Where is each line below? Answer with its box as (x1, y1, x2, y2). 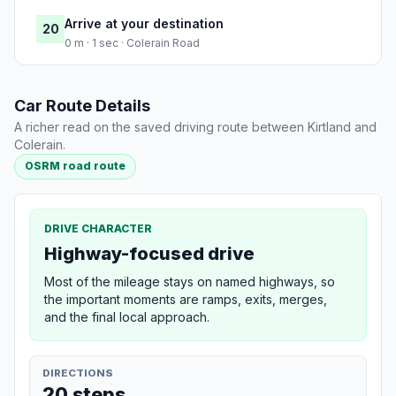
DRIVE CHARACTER (44, 221, 152, 235)
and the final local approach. (44, 308, 209, 324)
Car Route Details (14, 96, 150, 116)
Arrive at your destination (65, 16, 224, 32)
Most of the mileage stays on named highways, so (44, 273, 335, 289)
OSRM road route (25, 159, 126, 173)
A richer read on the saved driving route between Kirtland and (14, 119, 377, 135)
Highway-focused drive (44, 242, 255, 264)
